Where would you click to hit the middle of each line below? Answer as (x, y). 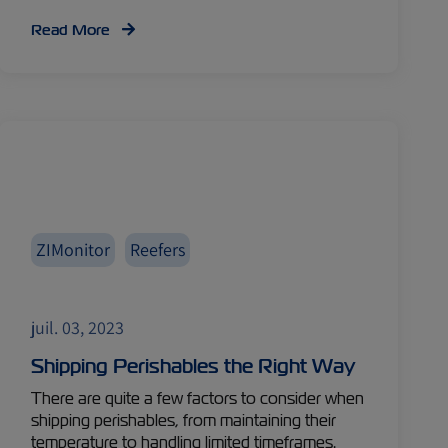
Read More (73, 30)
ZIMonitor (73, 249)
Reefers (158, 249)
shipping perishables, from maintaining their (184, 420)
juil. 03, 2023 (78, 327)
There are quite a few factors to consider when (198, 398)
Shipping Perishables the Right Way (193, 366)
